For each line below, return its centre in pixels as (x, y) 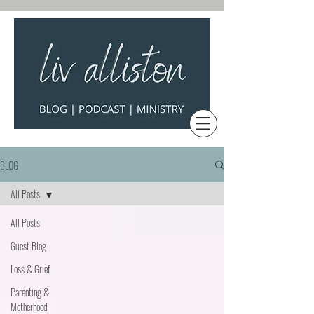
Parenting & (30, 292)
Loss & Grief (30, 269)
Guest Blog (28, 246)
